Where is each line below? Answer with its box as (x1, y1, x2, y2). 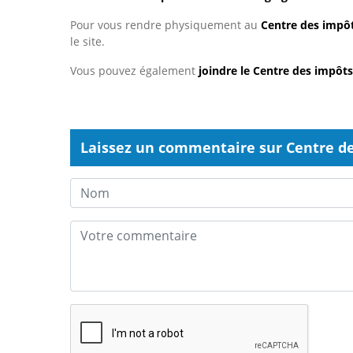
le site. (70, 34, 105, 50)
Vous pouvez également (70, 63, 199, 79)
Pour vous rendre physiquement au (70, 17, 261, 33)
